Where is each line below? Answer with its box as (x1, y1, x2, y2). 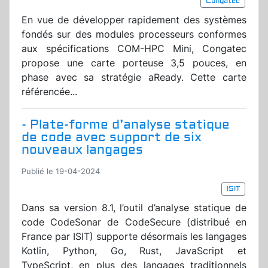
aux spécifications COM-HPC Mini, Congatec (22, 42, 246, 55)
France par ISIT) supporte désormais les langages (22, 230, 246, 243)
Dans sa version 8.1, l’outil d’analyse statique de (22, 202, 246, 214)
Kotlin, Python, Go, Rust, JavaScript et (22, 245, 246, 257)
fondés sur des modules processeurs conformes (22, 28, 246, 41)
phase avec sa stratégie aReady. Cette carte (22, 71, 246, 84)
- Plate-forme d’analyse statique (22, 117, 230, 133)
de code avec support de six (22, 129, 202, 146)
